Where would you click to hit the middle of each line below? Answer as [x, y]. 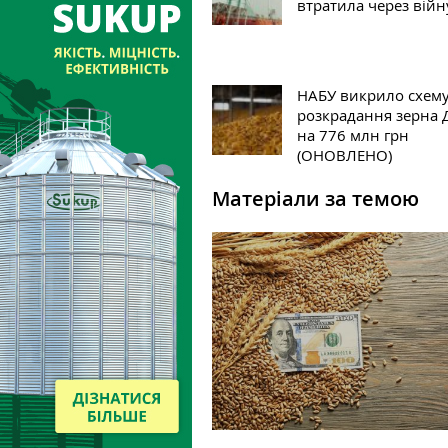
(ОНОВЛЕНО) [344, 155]
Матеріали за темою [315, 198]
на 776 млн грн [353, 135]
